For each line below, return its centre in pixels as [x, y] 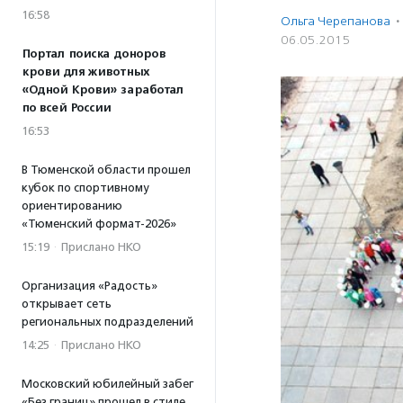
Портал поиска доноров [94, 54]
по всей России [66, 108]
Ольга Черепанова [336, 21]
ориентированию [72, 206]
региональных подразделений [107, 322]
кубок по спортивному [85, 188]
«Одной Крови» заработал [103, 90]
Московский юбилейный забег [107, 384]
